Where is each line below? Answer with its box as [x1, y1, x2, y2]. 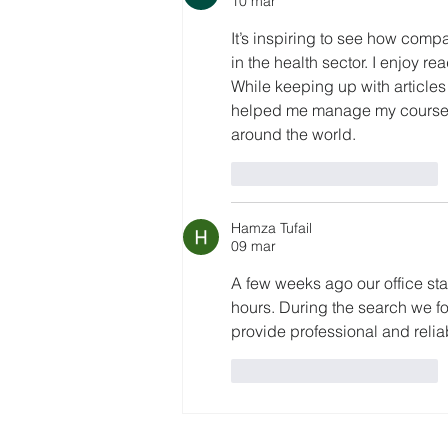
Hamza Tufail [231, 219, 312, 238]
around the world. [231, 124, 356, 145]
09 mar [231, 237, 276, 256]
